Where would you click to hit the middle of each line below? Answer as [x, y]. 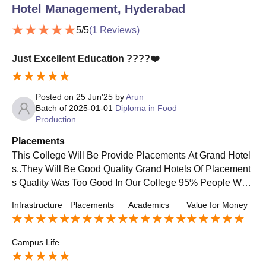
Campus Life [36, 243]
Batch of [52, 108]
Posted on [56, 97]
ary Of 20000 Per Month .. [65, 224]
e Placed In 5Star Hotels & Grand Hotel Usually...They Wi [132, 197]
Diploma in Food [146, 108]
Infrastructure [37, 205]
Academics [149, 205]
